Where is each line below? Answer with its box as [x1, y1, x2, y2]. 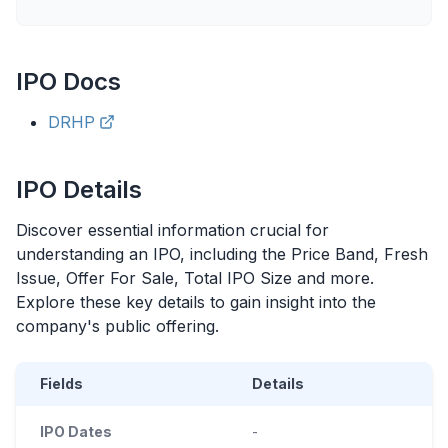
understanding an [16, 244, 148, 264]
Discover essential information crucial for [16, 220, 329, 240]
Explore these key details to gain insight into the [16, 292, 376, 312]
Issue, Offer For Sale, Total [16, 268, 227, 288]
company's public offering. [16, 316, 219, 336]
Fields [40, 375, 83, 392]
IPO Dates [40, 423, 112, 440]
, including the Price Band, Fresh [180, 244, 428, 264]
